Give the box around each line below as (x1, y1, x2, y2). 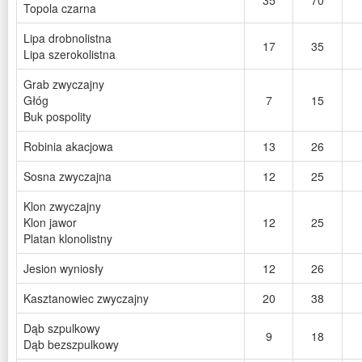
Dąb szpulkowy (23, 320, 100, 337)
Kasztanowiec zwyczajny (23, 290, 149, 307)
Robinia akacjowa (23, 138, 113, 155)
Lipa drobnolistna (23, 30, 112, 47)
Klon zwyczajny (23, 198, 101, 215)
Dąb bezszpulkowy (23, 336, 119, 353)
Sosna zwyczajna (23, 168, 112, 185)
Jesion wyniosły (23, 260, 103, 277)
